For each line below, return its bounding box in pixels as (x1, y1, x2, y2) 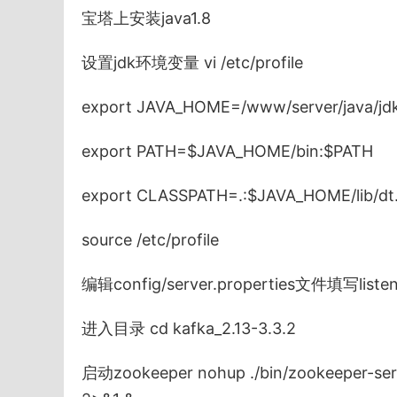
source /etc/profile (82, 230, 219, 250)
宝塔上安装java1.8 (82, 9, 211, 28)
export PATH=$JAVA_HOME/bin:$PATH (82, 142, 373, 161)
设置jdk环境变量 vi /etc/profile (82, 53, 303, 73)
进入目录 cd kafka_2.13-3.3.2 (82, 319, 296, 339)
